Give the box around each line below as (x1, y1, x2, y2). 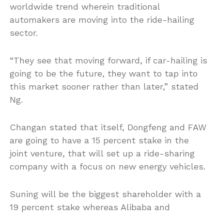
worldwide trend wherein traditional (10, 1, 160, 12)
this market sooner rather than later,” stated (10, 81, 199, 92)
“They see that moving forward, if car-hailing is (10, 55, 207, 66)
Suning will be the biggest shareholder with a (10, 189, 201, 200)
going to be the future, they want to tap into (10, 68, 198, 79)
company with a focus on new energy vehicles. (10, 161, 205, 172)
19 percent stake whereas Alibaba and (10, 202, 170, 213)
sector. (10, 28, 38, 38)
